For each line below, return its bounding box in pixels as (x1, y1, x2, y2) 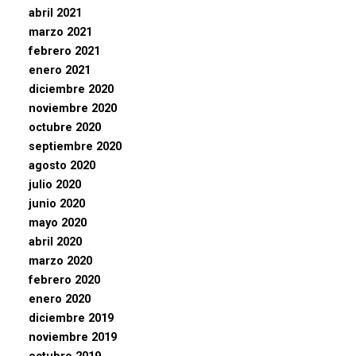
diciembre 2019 (29, 311, 114, 325)
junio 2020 (29, 196, 85, 211)
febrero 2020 (29, 273, 100, 287)
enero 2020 (29, 292, 91, 306)
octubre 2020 (29, 120, 101, 134)
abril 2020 (29, 234, 82, 249)
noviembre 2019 (29, 330, 117, 344)
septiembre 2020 (29, 139, 122, 153)
